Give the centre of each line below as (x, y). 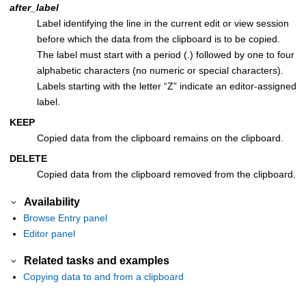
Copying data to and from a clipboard (103, 277)
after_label (34, 8)
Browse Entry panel (65, 218)
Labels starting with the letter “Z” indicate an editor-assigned (167, 86)
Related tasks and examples (97, 260)
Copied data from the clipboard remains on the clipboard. (160, 138)
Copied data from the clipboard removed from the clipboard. (166, 175)
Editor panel (49, 233)
